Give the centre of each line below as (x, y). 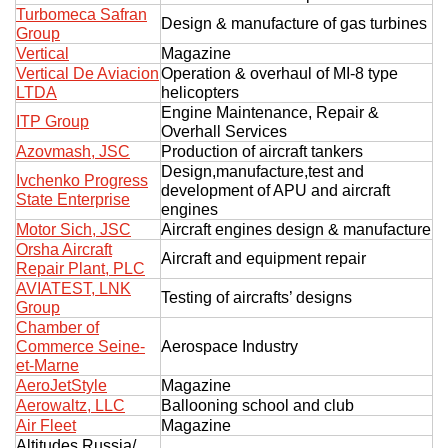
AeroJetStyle (61, 385)
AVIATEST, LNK (73, 288)
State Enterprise (73, 199)
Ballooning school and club (257, 405)
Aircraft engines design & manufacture (296, 229)
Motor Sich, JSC (73, 229)
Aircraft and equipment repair (263, 258)
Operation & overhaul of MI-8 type (279, 73)
